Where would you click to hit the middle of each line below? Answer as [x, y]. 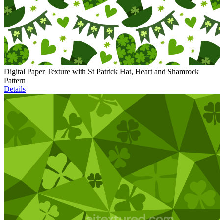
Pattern [15, 81]
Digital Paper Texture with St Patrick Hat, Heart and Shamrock [101, 72]
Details [15, 89]
